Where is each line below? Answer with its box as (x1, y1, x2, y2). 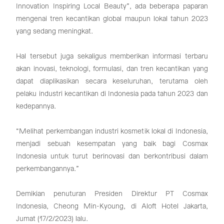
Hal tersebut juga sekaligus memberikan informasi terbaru (16, 52, 208, 60)
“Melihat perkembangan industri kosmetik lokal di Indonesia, (16, 127, 208, 135)
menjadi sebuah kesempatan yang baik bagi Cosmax (16, 140, 208, 147)
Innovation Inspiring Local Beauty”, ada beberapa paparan (16, 2, 208, 10)
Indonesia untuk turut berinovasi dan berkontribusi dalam (16, 152, 208, 160)
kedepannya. (16, 102, 56, 110)
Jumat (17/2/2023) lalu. (16, 215, 88, 222)
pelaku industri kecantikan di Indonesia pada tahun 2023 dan (16, 90, 208, 97)
